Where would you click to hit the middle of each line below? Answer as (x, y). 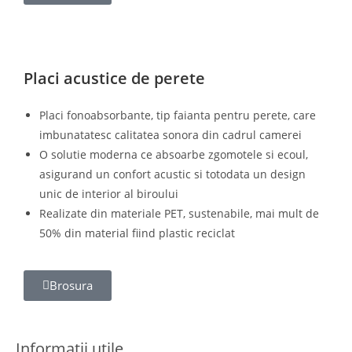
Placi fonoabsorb (83, 115)
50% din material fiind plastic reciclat (137, 233)
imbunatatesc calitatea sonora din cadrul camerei (170, 135)
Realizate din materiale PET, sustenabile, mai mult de (179, 213)
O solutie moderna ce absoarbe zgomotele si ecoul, (174, 154)
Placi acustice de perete (114, 78)
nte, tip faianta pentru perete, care (225, 115)
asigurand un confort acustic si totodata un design (172, 174)
